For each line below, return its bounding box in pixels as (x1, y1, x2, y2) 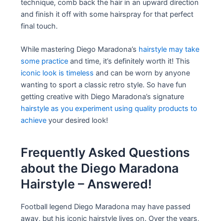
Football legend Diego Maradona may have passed (21, 202, 191, 211)
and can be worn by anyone (94, 68, 190, 77)
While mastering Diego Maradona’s (21, 44, 139, 54)
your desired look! (46, 115, 109, 125)
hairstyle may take (139, 44, 200, 54)
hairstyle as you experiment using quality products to (21, 104, 198, 113)
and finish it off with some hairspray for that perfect (21, 9, 194, 19)
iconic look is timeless (21, 68, 94, 77)
